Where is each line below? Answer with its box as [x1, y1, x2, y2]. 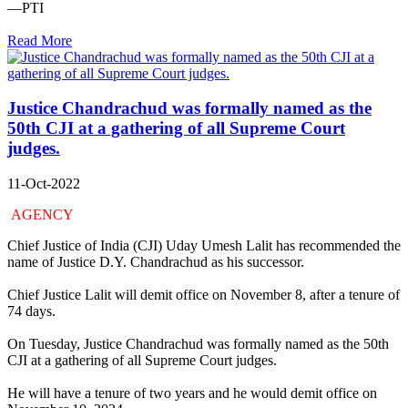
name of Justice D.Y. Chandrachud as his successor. [7, 253, 304, 270]
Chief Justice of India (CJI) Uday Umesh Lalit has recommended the [7, 237, 401, 253]
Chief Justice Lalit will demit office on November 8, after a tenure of [7, 286, 400, 302]
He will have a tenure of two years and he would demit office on [7, 384, 377, 401]
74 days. [7, 302, 56, 319]
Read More [7, 32, 72, 48]
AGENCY [11, 206, 77, 222]
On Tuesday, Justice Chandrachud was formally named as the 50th [7, 335, 389, 352]
